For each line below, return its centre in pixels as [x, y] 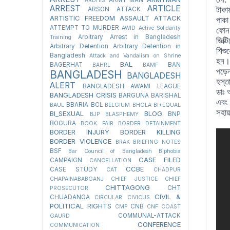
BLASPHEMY [122, 114]
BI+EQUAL [167, 105]
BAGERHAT [66, 64]
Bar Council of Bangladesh [110, 151]
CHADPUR [167, 169]
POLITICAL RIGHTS [81, 206]
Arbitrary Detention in [147, 46]
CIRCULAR [109, 197]
